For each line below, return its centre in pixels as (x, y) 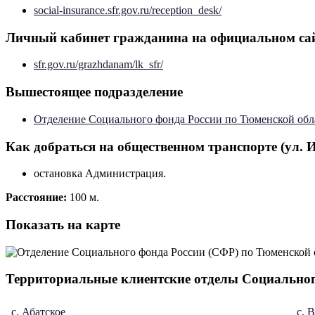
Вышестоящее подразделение (94, 92)
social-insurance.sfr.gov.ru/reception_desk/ (128, 10)
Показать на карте (63, 224)
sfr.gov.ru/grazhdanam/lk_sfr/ (98, 65)
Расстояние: (38, 198)
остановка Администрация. (100, 174)
